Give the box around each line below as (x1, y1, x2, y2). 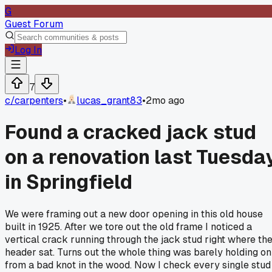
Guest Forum (5, 18, 63, 30)
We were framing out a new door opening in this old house (5, 207, 263, 220)
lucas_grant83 (76, 94, 142, 107)
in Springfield (5, 169, 132, 195)
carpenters (15, 94, 63, 107)
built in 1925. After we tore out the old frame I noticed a (5, 220, 252, 233)
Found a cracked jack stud (5, 120, 256, 145)
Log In (15, 44, 42, 56)
